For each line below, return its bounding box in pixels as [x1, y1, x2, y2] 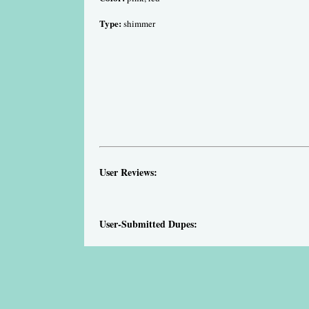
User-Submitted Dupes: [99, 216, 197, 231]
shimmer [121, 17, 155, 30]
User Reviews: [99, 164, 157, 179]
